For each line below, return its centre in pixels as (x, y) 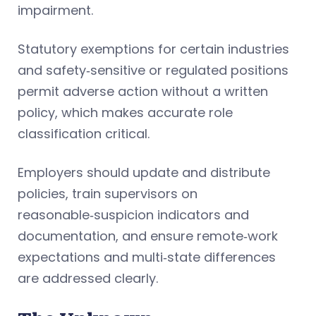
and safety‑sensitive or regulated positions (153, 70)
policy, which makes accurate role (125, 112)
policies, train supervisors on (108, 193)
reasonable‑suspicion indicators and (133, 214)
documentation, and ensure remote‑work (148, 236)
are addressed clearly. (88, 278)
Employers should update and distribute (144, 172)
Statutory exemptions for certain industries (153, 49)
